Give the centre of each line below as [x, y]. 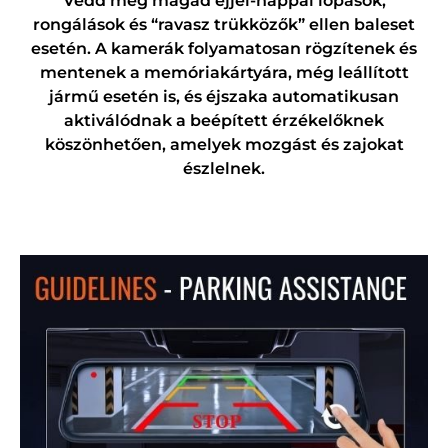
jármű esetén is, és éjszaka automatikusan [224, 96]
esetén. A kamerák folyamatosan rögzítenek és [224, 48]
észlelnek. [224, 168]
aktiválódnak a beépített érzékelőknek [224, 120]
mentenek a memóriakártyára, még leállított [224, 72]
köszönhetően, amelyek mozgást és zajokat [224, 144]
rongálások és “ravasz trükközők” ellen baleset [224, 24]
